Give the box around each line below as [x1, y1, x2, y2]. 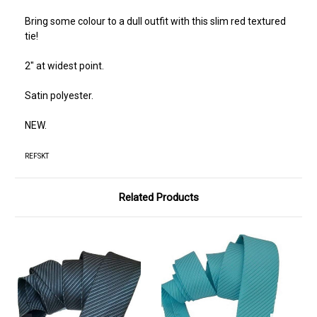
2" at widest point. [25, 60, 104, 72]
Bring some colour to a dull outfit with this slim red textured [25, 16, 286, 28]
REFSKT [25, 152, 49, 161]
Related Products [118, 191, 199, 204]
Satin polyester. [25, 90, 93, 102]
